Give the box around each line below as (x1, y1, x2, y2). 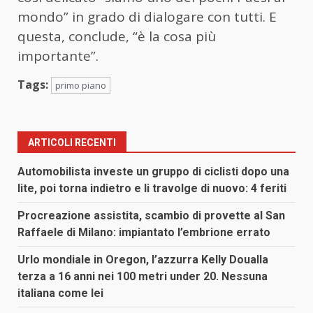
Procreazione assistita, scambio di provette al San (17, 209, 285, 223)
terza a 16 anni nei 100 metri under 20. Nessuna (17, 270, 268, 284)
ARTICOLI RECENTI (28, 137, 116, 149)
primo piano (55, 79, 106, 92)
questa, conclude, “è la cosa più (17, 27, 216, 46)
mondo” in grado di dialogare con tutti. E (17, 8, 277, 27)
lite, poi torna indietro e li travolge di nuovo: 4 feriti (17, 182, 286, 196)
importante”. (17, 47, 99, 66)
